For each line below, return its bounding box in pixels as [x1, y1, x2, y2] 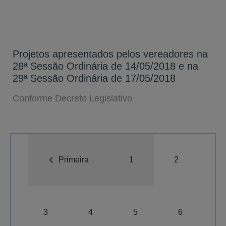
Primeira [56, 155, 89, 164]
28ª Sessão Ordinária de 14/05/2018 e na [13, 60, 198, 72]
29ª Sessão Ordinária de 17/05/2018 [13, 72, 176, 84]
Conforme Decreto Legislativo [13, 93, 132, 103]
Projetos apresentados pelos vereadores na [13, 48, 208, 60]
